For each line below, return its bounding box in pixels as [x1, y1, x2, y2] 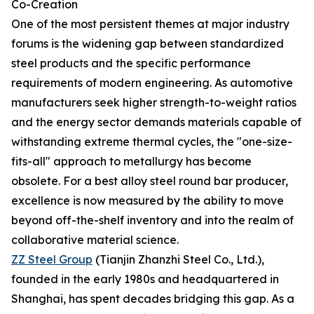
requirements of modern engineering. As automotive [11, 76, 293, 90]
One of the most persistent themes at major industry [11, 17, 289, 31]
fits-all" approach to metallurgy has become [11, 154, 252, 168]
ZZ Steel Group [11, 252, 93, 266]
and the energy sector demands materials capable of [11, 115, 301, 129]
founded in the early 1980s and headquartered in [11, 272, 279, 286]
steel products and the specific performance [11, 56, 251, 70]
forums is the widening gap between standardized [11, 36, 284, 50]
